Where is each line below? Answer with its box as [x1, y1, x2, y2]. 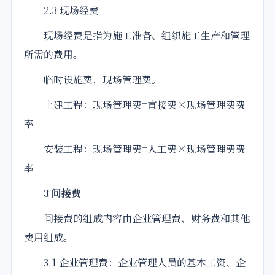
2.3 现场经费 [24, 3, 99, 18]
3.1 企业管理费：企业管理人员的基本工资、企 [24, 255, 246, 270]
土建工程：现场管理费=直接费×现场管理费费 [24, 98, 246, 112]
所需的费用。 [24, 47, 83, 62]
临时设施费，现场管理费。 [24, 72, 161, 87]
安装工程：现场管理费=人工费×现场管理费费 [24, 142, 246, 157]
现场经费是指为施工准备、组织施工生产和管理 [24, 28, 250, 43]
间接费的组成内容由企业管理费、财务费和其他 [24, 211, 250, 226]
